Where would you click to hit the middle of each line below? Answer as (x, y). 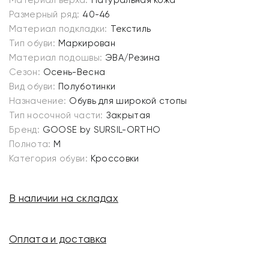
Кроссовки (115, 159)
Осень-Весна (74, 72)
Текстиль (131, 29)
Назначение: (38, 101)
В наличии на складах (64, 198)
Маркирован (87, 43)
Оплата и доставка (58, 239)
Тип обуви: (32, 43)
